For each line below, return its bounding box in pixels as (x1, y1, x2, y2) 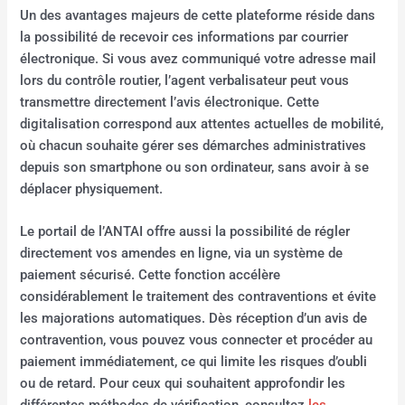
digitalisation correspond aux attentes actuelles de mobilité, (20, 116, 384, 132)
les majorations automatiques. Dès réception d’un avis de (20, 310, 368, 327)
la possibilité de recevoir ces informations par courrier (20, 29, 349, 45)
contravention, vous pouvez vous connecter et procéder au (20, 332, 373, 349)
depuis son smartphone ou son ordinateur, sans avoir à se (20, 159, 370, 175)
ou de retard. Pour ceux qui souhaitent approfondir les (20, 375, 346, 392)
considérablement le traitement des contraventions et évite (20, 288, 377, 306)
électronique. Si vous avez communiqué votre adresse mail (20, 51, 377, 67)
